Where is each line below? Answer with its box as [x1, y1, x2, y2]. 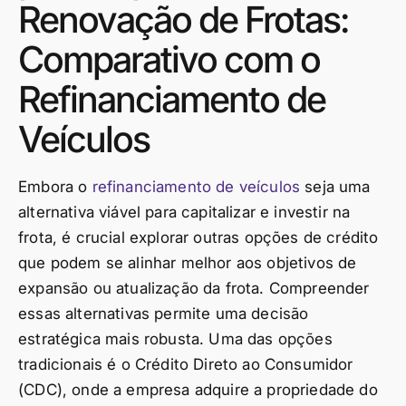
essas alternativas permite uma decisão [18, 304, 309, 323]
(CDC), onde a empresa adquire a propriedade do [18, 381, 378, 399]
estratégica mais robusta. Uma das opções [18, 330, 333, 348]
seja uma [300, 178, 371, 196]
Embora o [18, 178, 92, 196]
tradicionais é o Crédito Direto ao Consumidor [18, 355, 353, 373]
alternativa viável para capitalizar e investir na [18, 203, 351, 221]
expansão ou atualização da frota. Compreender [18, 279, 370, 297]
